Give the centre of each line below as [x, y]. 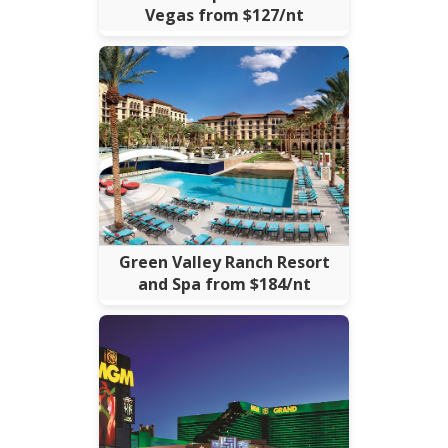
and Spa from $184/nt [224, 284]
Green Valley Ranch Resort [224, 262]
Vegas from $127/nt [224, 15]
